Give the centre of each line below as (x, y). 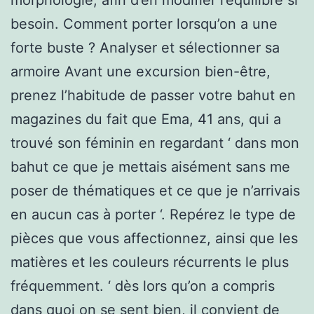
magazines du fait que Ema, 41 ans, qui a (146, 119)
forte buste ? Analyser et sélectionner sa (145, 47)
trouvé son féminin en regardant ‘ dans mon (155, 143)
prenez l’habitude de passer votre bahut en (153, 95)
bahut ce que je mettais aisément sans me (150, 166)
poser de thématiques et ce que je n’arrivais (155, 190)
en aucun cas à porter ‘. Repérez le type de (153, 214)
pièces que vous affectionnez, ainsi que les (154, 238)
